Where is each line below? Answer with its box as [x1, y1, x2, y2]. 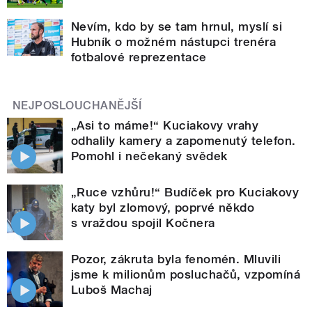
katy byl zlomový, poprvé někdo [71, 200, 255, 214]
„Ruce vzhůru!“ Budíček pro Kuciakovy [71, 185, 299, 199]
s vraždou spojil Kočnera [71, 215, 215, 230]
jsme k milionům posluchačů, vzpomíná [71, 267, 301, 281]
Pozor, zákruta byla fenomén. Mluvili [71, 251, 281, 266]
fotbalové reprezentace [71, 49, 207, 64]
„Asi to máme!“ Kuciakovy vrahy [71, 118, 259, 132]
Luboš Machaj [71, 282, 153, 297]
